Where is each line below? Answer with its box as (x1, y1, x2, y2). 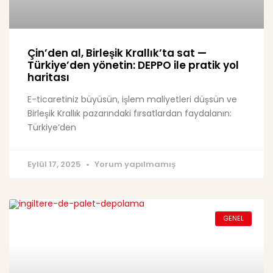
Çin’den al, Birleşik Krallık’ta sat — (27, 45, 207, 60)
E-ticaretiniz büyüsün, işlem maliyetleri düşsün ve (27, 93, 237, 105)
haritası (27, 69, 69, 85)
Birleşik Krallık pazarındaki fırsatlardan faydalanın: (27, 107, 232, 119)
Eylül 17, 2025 (27, 158, 83, 170)
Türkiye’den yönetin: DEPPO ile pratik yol (27, 57, 239, 73)
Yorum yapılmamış (93, 158, 175, 170)
